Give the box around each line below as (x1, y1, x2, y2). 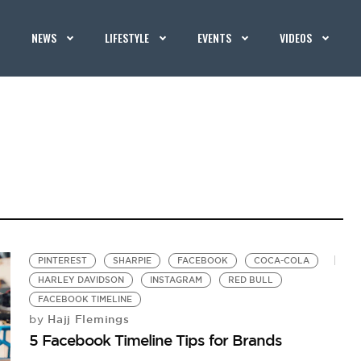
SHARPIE (113, 255, 152, 266)
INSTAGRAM (150, 275, 203, 285)
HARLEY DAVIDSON (38, 275, 125, 285)
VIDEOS (280, 29, 313, 46)
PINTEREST (38, 255, 88, 266)
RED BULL (228, 275, 274, 285)
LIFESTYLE (105, 29, 150, 46)
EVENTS (197, 29, 232, 46)
